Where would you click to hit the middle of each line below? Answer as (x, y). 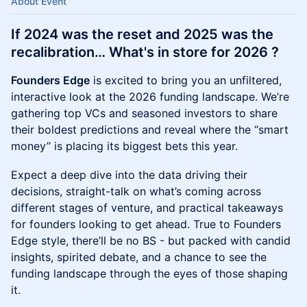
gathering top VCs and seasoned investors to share (144, 113)
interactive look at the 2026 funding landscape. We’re (150, 97)
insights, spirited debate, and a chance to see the (139, 257)
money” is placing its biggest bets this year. (124, 146)
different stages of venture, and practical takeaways (147, 208)
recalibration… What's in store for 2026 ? (145, 52)
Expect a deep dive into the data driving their (129, 175)
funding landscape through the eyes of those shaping (149, 273)
